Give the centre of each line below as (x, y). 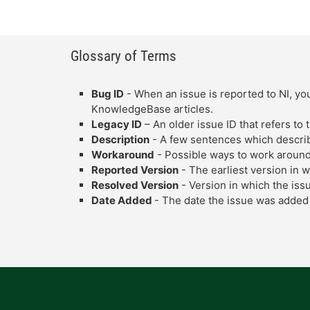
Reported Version (135, 170)
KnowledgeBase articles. (152, 109)
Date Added (123, 200)
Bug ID (108, 94)
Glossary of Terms (124, 56)
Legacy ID (117, 124)
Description (120, 139)
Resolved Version (135, 185)
